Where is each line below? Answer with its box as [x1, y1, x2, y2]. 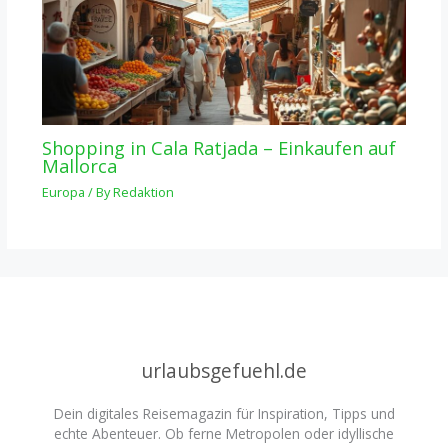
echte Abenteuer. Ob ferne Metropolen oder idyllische [54, 423, 394, 443]
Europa [41, 182, 85, 201]
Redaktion [112, 182, 174, 201]
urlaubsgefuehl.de [141, 357, 307, 384]
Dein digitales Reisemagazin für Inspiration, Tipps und [53, 403, 395, 423]
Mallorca [41, 154, 117, 179]
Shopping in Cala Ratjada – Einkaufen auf [41, 136, 396, 161]
